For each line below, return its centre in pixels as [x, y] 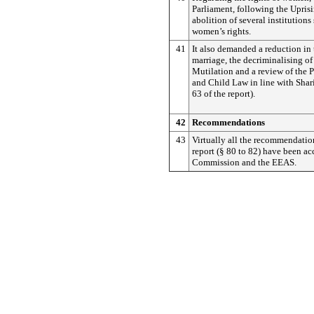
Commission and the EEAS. [244, 162]
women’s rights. [221, 31]
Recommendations [228, 122]
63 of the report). [224, 94]
